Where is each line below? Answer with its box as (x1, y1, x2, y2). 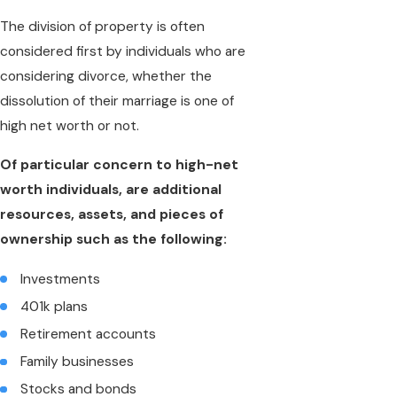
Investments (20, 270, 101, 289)
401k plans (20, 298, 89, 316)
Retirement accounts (20, 325, 157, 344)
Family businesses (20, 353, 135, 371)
